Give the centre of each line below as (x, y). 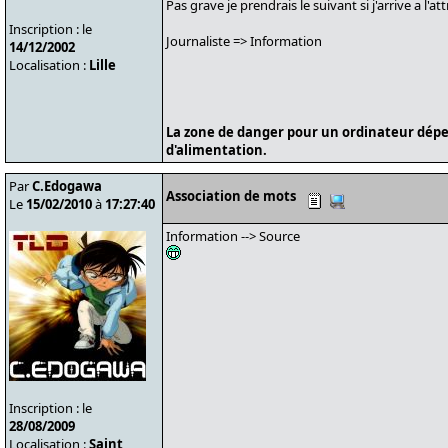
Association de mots (231, 196)
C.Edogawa (67, 186)
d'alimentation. (216, 150)
